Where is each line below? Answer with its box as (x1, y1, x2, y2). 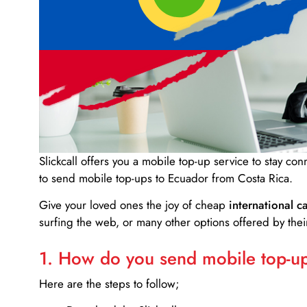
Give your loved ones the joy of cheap (39, 197, 229, 214)
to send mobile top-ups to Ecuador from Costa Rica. (39, 169, 293, 186)
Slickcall (39, 152, 77, 169)
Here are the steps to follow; (39, 275, 180, 292)
